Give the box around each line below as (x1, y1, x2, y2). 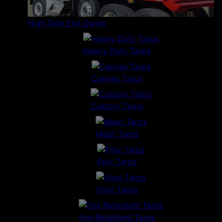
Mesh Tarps (95, 129, 139, 139)
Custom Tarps (91, 101, 143, 111)
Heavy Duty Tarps (83, 46, 151, 56)
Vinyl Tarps (96, 184, 138, 195)
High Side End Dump (28, 18, 106, 28)
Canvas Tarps (91, 73, 143, 84)
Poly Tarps (97, 157, 137, 167)
